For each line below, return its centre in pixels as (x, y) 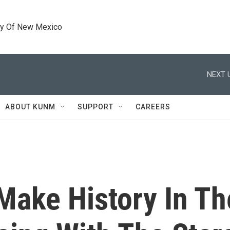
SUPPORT (95, 107)
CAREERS (153, 107)
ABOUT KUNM (30, 107)
